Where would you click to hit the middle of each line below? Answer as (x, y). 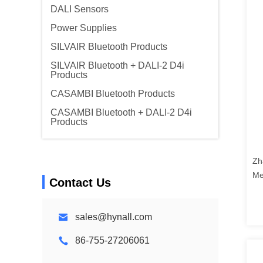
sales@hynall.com (114, 217)
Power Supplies (84, 28)
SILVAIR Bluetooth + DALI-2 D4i (117, 65)
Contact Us (80, 183)
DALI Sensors (80, 9)
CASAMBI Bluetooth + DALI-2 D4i (121, 112)
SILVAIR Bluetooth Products (109, 47)
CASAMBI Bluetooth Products (113, 94)
